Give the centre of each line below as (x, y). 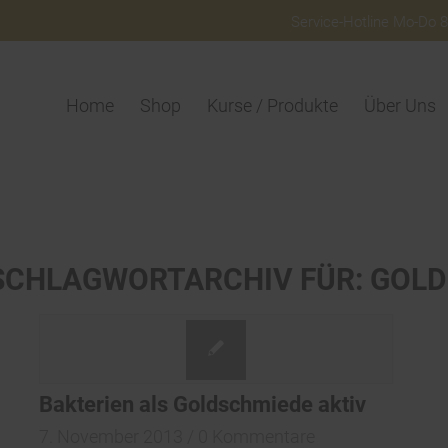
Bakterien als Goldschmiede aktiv (203, 404)
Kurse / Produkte (273, 105)
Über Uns (400, 105)
